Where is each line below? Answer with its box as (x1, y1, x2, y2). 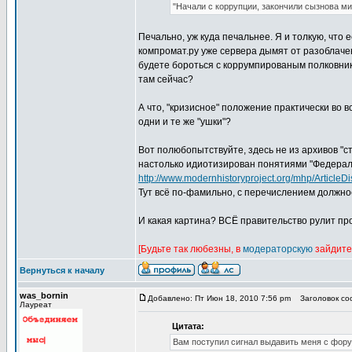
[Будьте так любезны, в (138, 244, 243, 255)
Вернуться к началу (20, 266, 104, 275)
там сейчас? (138, 74, 193, 85)
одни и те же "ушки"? (138, 116, 231, 127)
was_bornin (20, 291, 68, 300)
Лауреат (20, 300, 52, 309)
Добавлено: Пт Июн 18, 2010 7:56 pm (148, 294, 291, 302)
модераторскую (243, 244, 315, 255)
